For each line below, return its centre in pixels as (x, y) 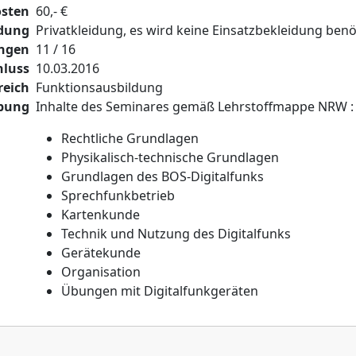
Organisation (101, 272)
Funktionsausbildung (99, 87)
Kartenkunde (101, 215)
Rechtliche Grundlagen (130, 138)
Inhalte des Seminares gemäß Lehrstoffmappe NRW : (195, 106)
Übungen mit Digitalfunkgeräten (160, 291)
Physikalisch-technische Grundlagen (170, 157)
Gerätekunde (101, 253)
